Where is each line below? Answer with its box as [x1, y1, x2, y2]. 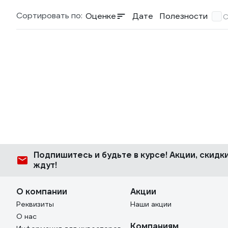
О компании [16, 186, 67, 197]
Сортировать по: [16, 10, 82, 21]
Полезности [159, 11, 208, 21]
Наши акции [130, 199, 172, 209]
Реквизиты [16, 199, 54, 209]
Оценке [85, 11, 116, 21]
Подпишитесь [34, 150, 95, 160]
